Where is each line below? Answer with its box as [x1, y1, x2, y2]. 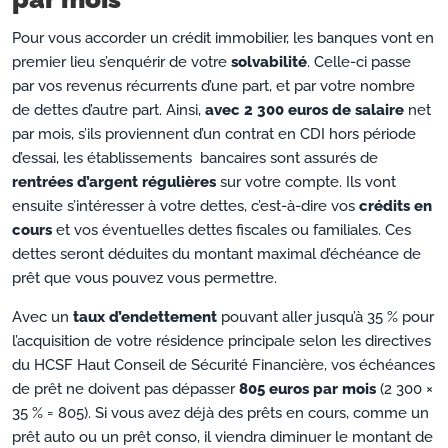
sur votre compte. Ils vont [216, 173, 396, 192]
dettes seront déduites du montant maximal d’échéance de [12, 245, 421, 264]
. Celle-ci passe [307, 53, 411, 72]
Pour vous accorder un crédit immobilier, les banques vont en [12, 29, 434, 48]
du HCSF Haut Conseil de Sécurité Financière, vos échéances [12, 356, 435, 375]
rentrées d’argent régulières [12, 173, 216, 192]
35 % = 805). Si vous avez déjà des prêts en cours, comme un [12, 404, 429, 423]
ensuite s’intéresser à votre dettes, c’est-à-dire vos [12, 197, 359, 216]
